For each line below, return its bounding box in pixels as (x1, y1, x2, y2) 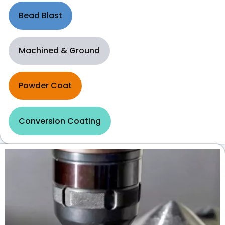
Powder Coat (19, 80, 72, 92)
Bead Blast (19, 10, 62, 22)
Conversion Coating (19, 115, 101, 127)
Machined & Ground (19, 45, 100, 57)
